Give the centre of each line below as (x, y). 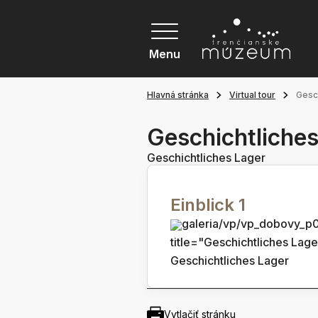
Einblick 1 (208, 205)
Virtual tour (252, 95)
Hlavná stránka (178, 95)
